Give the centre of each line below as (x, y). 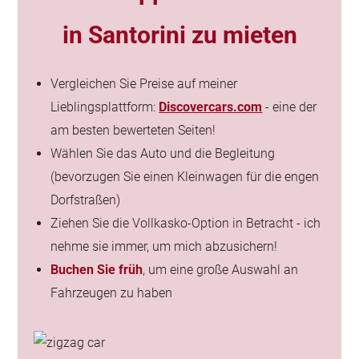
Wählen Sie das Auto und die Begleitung (163, 153)
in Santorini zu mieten (179, 35)
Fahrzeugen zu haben (112, 293)
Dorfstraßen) (86, 200)
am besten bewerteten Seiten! (133, 130)
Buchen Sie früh (97, 270)
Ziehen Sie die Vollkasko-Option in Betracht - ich (186, 223)
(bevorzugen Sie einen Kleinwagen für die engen (185, 177)
